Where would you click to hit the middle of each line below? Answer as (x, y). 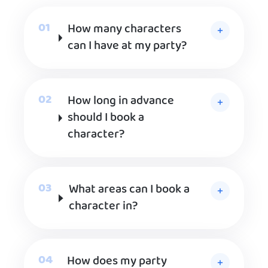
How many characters (125, 30)
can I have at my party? (127, 46)
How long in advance (121, 101)
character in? (103, 207)
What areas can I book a (129, 190)
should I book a (106, 118)
